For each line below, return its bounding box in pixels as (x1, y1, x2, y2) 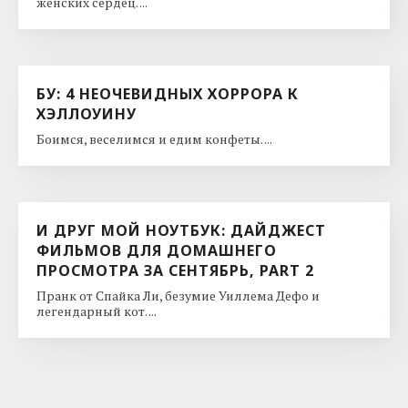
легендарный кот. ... (36, 301, 157, 320)
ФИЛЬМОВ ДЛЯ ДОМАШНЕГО (36, 240, 277, 260)
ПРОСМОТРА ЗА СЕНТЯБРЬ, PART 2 (36, 260, 314, 280)
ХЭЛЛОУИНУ (36, 103, 137, 124)
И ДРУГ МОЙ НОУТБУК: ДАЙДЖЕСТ (36, 219, 326, 240)
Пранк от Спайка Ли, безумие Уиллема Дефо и (36, 286, 320, 304)
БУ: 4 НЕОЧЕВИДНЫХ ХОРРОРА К (36, 83, 299, 104)
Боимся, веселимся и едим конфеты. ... (36, 129, 272, 148)
